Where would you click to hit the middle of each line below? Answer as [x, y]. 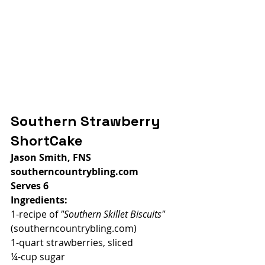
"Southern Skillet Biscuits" [114, 214]
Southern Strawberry [87, 121]
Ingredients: [39, 200]
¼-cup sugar [38, 256]
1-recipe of [35, 214]
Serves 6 [30, 185]
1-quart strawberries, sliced [72, 242]
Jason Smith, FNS [51, 157]
